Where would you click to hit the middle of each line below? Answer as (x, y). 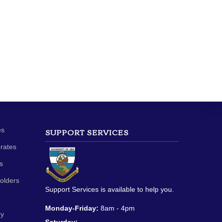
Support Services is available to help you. (110, 189)
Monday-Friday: (72, 208)
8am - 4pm (117, 208)
